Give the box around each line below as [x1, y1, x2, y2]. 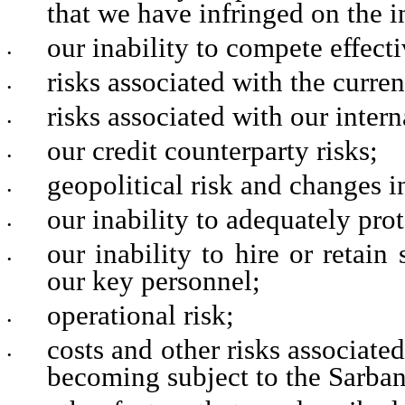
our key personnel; [46, 266, 260, 297]
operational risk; [46, 300, 234, 332]
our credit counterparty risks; [46, 136, 378, 167]
